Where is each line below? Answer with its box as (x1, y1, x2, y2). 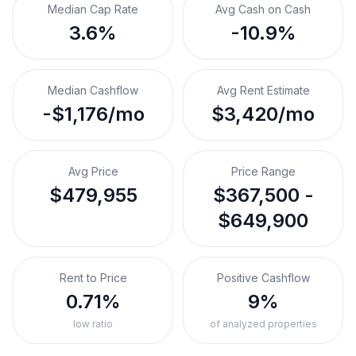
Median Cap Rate (48, 2, 138, 16)
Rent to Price (59, 271, 127, 284)
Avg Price (68, 164, 118, 178)
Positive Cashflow (216, 271, 310, 284)
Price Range (230, 164, 296, 178)
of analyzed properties (209, 318, 317, 330)
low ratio (73, 318, 113, 330)
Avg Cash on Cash (215, 2, 311, 16)
